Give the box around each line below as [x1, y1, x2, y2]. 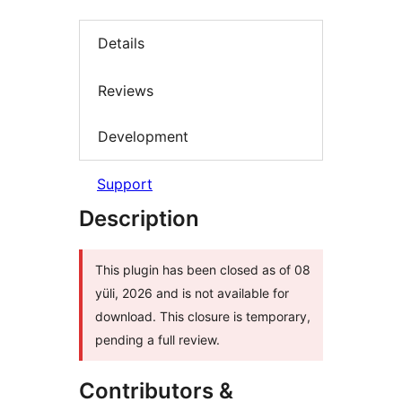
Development [98, 127, 188, 146]
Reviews [98, 81, 153, 100]
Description [79, 205, 199, 232]
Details [98, 34, 144, 53]
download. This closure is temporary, [95, 308, 310, 324]
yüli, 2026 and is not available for [95, 284, 289, 301]
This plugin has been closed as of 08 [95, 261, 310, 277]
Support [97, 174, 153, 193]
